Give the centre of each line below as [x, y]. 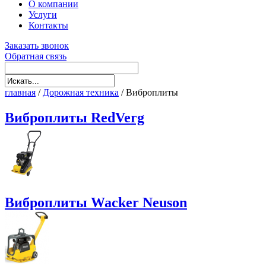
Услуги [43, 15]
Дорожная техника [81, 93]
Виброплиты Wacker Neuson [96, 202]
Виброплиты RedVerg [75, 118]
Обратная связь [36, 56]
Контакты [48, 26]
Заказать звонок [37, 46]
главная [20, 93]
